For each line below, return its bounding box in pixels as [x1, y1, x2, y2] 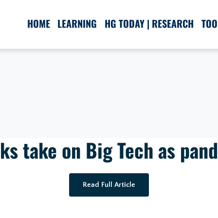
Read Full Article [83, 181, 135, 189]
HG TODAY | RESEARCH [105, 16, 194, 31]
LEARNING [57, 16, 97, 31]
